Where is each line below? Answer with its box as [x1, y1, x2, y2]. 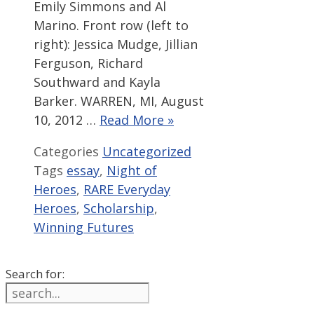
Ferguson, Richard [34, 54, 143, 71]
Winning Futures [34, 218, 134, 235]
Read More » [100, 111, 174, 128]
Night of [107, 161, 157, 179]
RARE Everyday [83, 180, 170, 198]
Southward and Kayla [34, 73, 161, 90]
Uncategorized [102, 142, 191, 160]
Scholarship [83, 199, 154, 217]
